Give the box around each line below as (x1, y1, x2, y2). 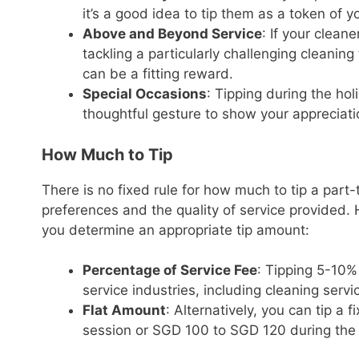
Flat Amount (83, 302, 166, 318)
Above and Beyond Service (83, 26, 262, 42)
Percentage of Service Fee (83, 262, 257, 278)
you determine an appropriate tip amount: (42, 221, 309, 238)
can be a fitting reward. (83, 66, 233, 82)
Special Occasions (83, 86, 207, 102)
